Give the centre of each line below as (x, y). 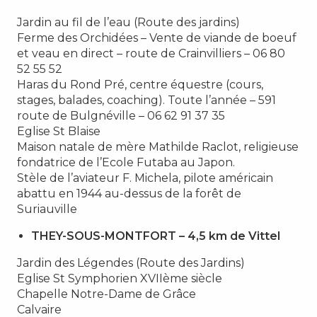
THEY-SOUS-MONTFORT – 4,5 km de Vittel (156, 236)
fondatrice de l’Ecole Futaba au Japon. (126, 162)
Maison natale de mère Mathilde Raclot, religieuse (158, 146)
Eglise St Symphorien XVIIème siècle (120, 278)
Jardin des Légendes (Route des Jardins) (131, 263)
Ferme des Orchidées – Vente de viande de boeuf (157, 38)
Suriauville (47, 209)
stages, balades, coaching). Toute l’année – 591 (146, 100)
